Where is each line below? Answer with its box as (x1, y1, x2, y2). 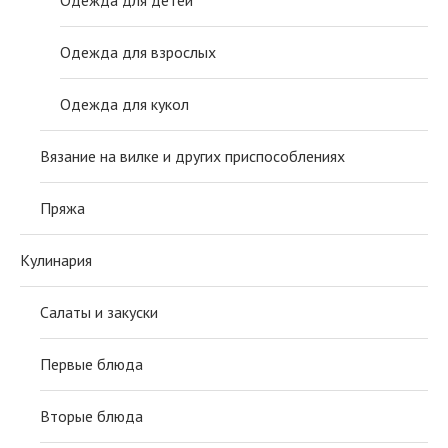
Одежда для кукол (60, 93, 189, 114)
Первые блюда (40, 353, 143, 374)
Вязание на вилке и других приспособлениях (40, 145, 345, 166)
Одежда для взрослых (60, 41, 216, 62)
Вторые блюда (40, 405, 143, 426)
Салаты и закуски (40, 301, 158, 322)
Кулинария (20, 249, 92, 270)
